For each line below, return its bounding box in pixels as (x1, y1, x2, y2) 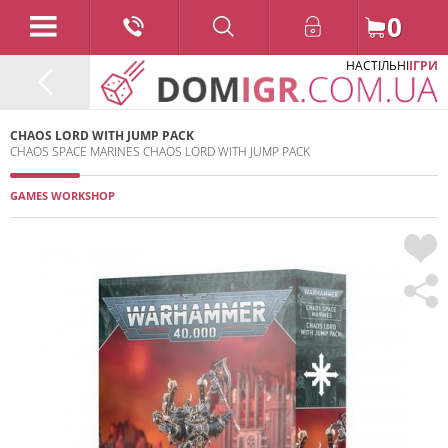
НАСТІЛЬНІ (346, 57, 409, 74)
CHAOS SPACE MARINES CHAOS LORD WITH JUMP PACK (10, 143, 310, 160)
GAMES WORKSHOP (10, 188, 115, 203)
